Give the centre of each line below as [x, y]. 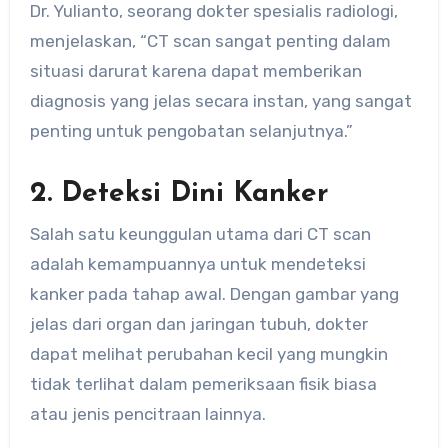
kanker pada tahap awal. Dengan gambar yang [214, 293]
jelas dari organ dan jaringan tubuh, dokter [198, 323]
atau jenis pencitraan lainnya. [147, 413]
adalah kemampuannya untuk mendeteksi [197, 263]
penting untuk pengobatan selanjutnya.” [191, 131]
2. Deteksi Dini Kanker [179, 194]
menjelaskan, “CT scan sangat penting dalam [210, 41]
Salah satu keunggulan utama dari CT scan [200, 233]
